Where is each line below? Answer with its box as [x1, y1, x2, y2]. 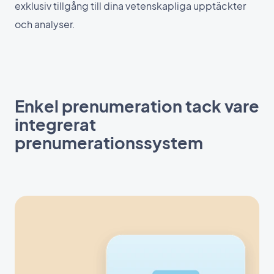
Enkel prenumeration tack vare [15, 95, 259, 116]
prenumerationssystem [15, 131, 203, 153]
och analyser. [15, 18, 75, 31]
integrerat [15, 113, 96, 135]
